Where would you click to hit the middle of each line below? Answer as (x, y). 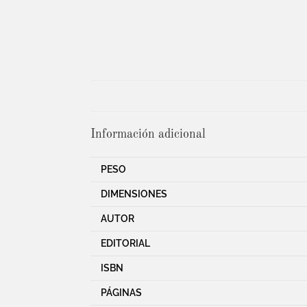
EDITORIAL (125, 243)
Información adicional (148, 134)
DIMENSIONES (134, 194)
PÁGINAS (121, 293)
